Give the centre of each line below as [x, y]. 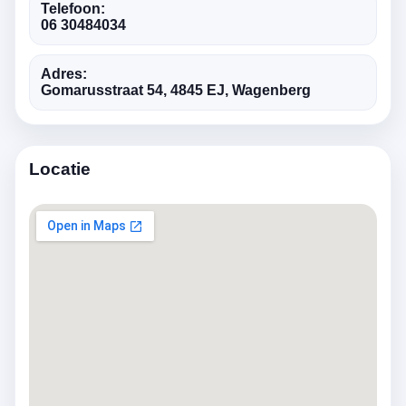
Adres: [64, 74]
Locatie [60, 169]
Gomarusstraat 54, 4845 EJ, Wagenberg [176, 90]
